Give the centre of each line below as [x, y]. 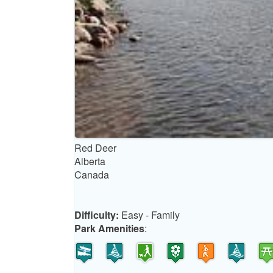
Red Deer [95, 148]
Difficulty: [98, 215]
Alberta [90, 161]
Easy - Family [151, 215]
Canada [92, 175]
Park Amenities [109, 229]
